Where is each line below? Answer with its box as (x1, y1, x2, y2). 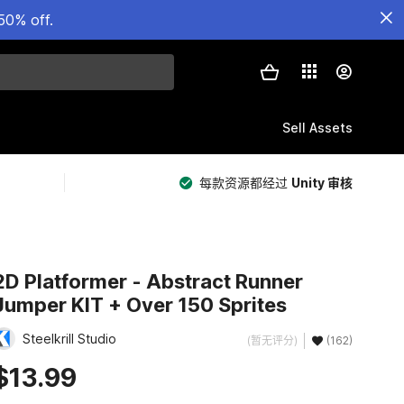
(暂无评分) (246, 333, 298, 347)
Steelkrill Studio (22, 331, 116, 346)
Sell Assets (282, 119, 353, 135)
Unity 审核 (291, 175, 353, 190)
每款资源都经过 (199, 175, 291, 190)
